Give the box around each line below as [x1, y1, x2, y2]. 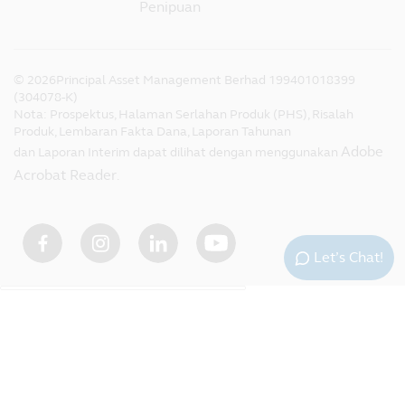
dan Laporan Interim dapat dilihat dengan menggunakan [14, 144, 341, 160]
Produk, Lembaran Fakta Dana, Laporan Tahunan [14, 123, 291, 139]
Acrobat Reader [14, 165, 117, 184]
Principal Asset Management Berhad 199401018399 [56, 71, 355, 88]
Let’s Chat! [314, 249, 383, 266]
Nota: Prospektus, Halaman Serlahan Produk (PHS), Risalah [14, 106, 353, 122]
